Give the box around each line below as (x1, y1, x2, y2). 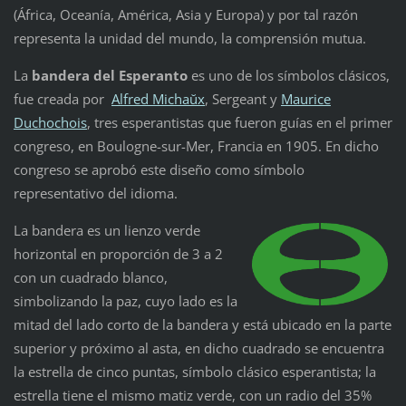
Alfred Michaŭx (111, 90, 205, 109)
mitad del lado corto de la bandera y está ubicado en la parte (13, 315, 391, 334)
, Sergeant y (204, 90, 281, 109)
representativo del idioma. (13, 184, 178, 203)
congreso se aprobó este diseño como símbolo (13, 160, 304, 179)
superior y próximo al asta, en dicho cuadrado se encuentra (13, 339, 384, 358)
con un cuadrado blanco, (13, 268, 168, 287)
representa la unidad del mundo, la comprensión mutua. (13, 29, 366, 48)
